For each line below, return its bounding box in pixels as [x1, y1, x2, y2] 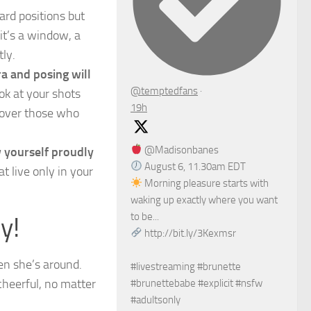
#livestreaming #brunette [131, 260, 241, 273]
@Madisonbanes [142, 143, 219, 156]
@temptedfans [131, 84, 198, 97]
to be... [131, 210, 159, 223]
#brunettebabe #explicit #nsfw [131, 276, 262, 289]
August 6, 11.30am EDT [142, 160, 246, 173]
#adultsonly [131, 293, 180, 306]
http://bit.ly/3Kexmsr [142, 226, 237, 239]
